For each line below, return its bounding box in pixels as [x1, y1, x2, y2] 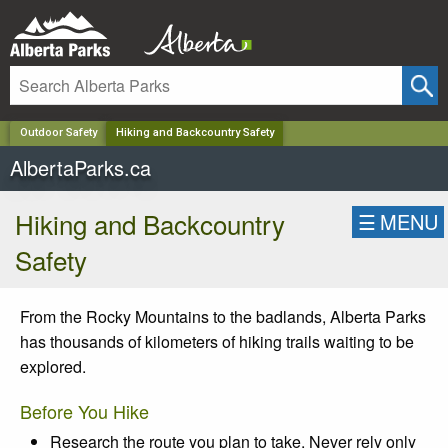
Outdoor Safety [19, 126, 97, 140]
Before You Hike [20, 397, 149, 424]
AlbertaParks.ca [10, 152, 151, 182]
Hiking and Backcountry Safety [115, 126, 274, 140]
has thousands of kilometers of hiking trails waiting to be [20, 329, 414, 353]
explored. [20, 354, 90, 378]
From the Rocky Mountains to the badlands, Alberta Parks [20, 304, 426, 328]
